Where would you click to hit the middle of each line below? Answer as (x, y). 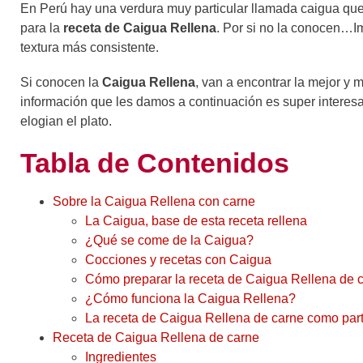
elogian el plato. (66, 122)
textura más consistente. (90, 48)
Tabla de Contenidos (155, 163)
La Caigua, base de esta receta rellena (196, 221)
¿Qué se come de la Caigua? (169, 241)
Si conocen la (61, 83)
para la (40, 28)
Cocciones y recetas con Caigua (178, 260)
